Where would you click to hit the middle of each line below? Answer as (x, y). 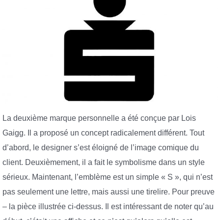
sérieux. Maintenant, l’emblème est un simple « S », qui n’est (108, 177)
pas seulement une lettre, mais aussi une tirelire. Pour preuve (109, 192)
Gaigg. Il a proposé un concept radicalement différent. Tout (103, 133)
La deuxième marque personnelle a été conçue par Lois (99, 118)
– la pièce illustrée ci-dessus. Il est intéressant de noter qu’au (108, 207)
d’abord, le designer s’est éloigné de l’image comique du (101, 148)
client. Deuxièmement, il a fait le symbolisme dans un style (104, 163)
